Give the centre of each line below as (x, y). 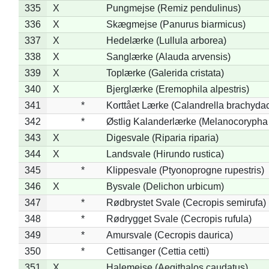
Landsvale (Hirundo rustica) (165, 154)
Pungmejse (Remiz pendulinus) (173, 8)
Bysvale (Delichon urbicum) (165, 186)
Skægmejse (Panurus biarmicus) (176, 24)
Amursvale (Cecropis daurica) (169, 235)
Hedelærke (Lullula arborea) (166, 40)
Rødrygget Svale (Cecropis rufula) (179, 219)
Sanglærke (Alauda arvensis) (168, 56)
